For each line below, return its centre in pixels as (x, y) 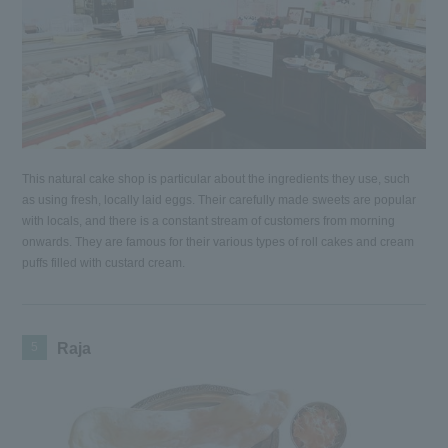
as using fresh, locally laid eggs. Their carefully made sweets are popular (219, 199)
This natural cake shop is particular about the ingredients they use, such (216, 178)
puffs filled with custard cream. (104, 262)
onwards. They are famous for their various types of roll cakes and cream (218, 241)
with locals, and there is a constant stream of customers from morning (209, 220)
